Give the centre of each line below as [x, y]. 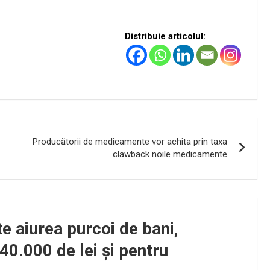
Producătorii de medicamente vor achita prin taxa [130, 142]
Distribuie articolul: [165, 36]
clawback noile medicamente [170, 155]
